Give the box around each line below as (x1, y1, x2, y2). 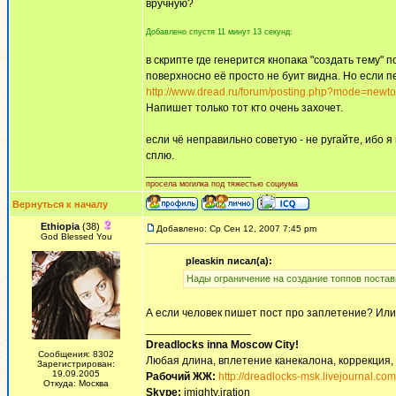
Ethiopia (40, 221, 80, 232)
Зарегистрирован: (37, 359, 115, 369)
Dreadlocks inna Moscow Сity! (146, 339, 299, 351)
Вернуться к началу (12, 199, 108, 209)
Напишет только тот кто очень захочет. (146, 102, 343, 114)
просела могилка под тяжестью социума (146, 179, 298, 188)
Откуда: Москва (43, 378, 109, 388)
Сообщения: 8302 (38, 349, 114, 359)
